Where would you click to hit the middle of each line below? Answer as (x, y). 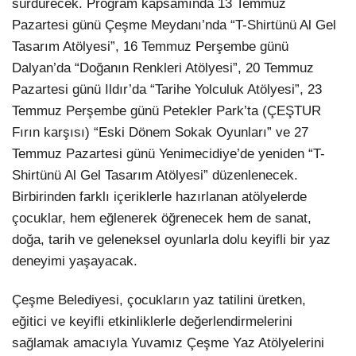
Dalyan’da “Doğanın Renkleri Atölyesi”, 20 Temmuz (163, 68)
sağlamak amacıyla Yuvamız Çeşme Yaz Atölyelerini (168, 342)
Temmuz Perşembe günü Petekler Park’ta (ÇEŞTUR (166, 110)
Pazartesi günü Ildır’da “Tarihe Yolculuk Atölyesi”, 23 (167, 89)
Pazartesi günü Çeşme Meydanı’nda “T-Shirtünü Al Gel (174, 25)
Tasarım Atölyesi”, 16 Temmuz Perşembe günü (150, 46)
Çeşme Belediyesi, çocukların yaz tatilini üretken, (159, 300)
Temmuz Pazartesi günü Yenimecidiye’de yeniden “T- (168, 153)
